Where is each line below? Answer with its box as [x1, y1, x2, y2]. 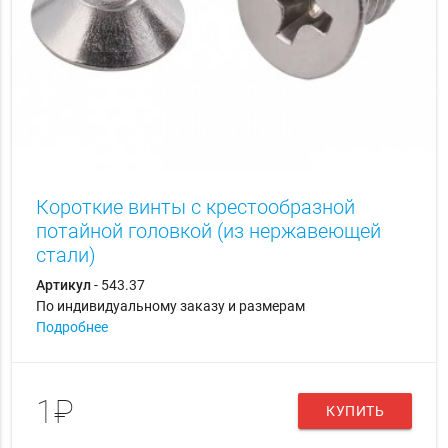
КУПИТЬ [326, 403, 385, 420]
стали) [35, 243, 96, 268]
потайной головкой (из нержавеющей [35, 219, 381, 244]
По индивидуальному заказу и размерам [35, 298, 305, 315]
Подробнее [35, 319, 108, 336]
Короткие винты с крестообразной [35, 195, 355, 220]
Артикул [35, 277, 91, 294]
